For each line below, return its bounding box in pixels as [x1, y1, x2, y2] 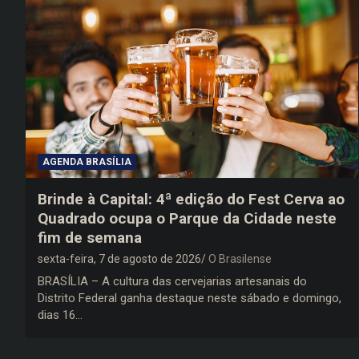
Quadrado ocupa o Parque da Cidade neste [38, 209, 337, 228]
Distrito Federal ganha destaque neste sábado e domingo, [38, 291, 341, 306]
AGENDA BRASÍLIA [42, 156, 131, 168]
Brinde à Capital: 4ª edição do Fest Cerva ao [38, 190, 345, 209]
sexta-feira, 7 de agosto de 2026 [38, 252, 201, 266]
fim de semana [38, 228, 142, 248]
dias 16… [38, 308, 83, 323]
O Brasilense [208, 252, 272, 266]
